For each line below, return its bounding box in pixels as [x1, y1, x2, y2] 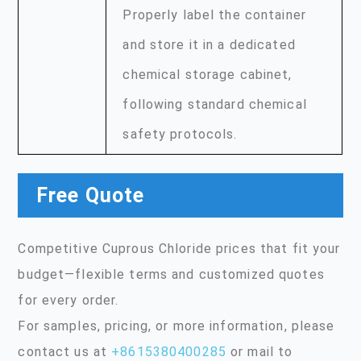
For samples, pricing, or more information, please [18, 317, 335, 334]
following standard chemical [122, 97, 307, 112]
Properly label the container [122, 7, 306, 23]
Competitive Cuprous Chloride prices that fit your [18, 240, 341, 256]
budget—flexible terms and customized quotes [18, 266, 325, 282]
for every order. [18, 292, 119, 308]
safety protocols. [122, 127, 238, 142]
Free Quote [35, 183, 145, 207]
